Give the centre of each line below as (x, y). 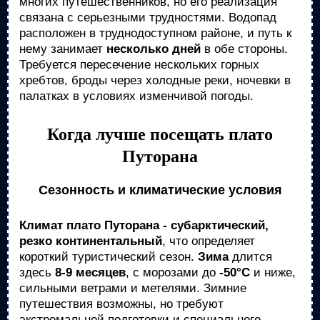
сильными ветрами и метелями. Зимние (133, 288)
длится (250, 257)
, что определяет (209, 241)
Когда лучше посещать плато (160, 134)
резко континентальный (91, 241)
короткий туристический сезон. (109, 257)
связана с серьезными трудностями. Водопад (148, 17)
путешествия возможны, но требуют (121, 304)
